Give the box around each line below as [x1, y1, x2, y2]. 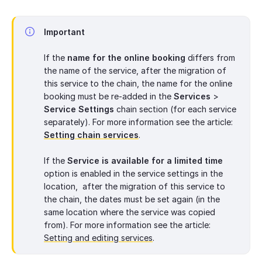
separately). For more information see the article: [44, 117, 233, 127]
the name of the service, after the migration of [44, 65, 226, 76]
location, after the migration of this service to [44, 181, 225, 192]
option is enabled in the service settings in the [44, 168, 223, 179]
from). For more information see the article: [44, 220, 211, 230]
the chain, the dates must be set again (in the [44, 194, 220, 205]
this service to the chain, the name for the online [44, 78, 232, 89]
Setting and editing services [44, 233, 153, 243]
